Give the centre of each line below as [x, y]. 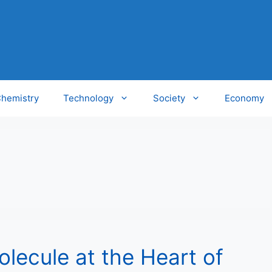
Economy [244, 98]
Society [169, 98]
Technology [88, 98]
